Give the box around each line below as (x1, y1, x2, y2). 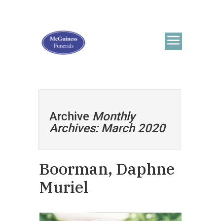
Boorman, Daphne (39, 158, 175, 179)
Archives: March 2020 (49, 121, 165, 135)
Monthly (92, 110, 135, 123)
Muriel (39, 177, 88, 197)
